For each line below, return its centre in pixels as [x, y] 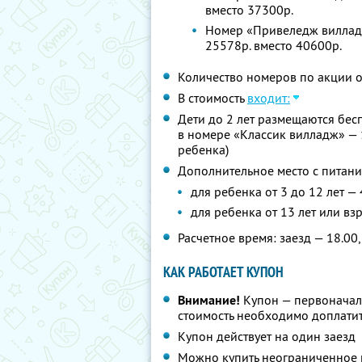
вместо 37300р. [250, 10]
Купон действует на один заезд [267, 336]
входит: [269, 98]
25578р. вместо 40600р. [274, 45]
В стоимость [213, 98]
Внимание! [209, 300]
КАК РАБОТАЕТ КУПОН [223, 272]
